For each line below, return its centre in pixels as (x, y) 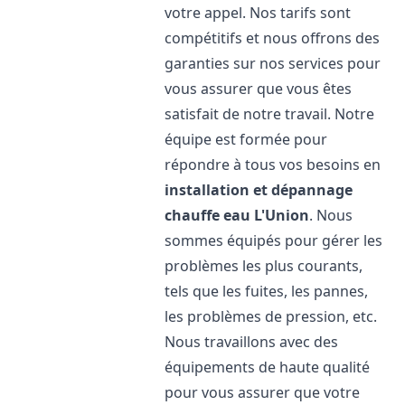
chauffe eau (208, 215)
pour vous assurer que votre (263, 392)
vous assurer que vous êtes (259, 89)
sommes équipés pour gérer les (274, 240)
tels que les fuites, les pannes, (267, 291)
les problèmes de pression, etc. (271, 316)
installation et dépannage (259, 190)
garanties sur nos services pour (273, 63)
